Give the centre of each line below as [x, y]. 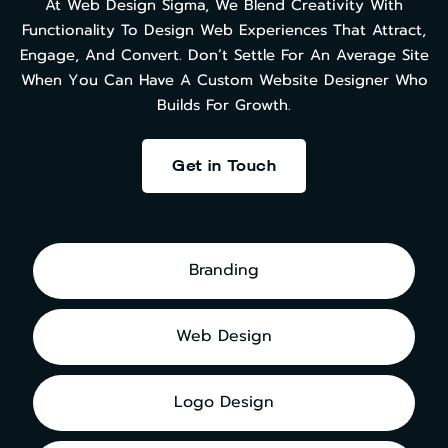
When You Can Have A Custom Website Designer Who [224, 82]
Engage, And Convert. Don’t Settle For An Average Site [224, 57]
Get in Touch [224, 166]
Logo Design [224, 403]
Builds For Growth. [224, 107]
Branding [224, 271]
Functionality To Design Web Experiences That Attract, [224, 32]
